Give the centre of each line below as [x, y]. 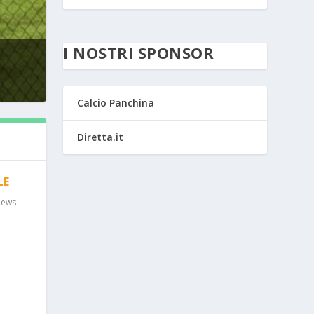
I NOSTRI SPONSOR [139, 52]
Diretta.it [101, 137]
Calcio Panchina [116, 102]
